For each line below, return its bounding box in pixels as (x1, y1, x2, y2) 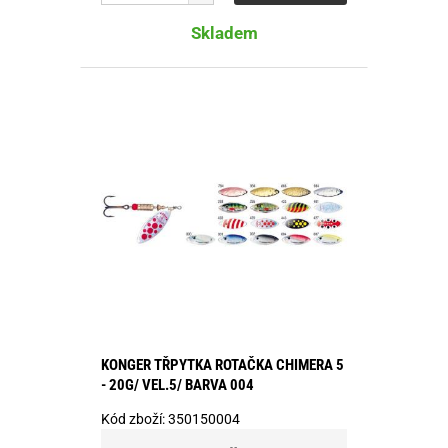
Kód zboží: (101, 410, 168, 427)
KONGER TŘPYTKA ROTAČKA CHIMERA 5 (101, 355, 344, 374)
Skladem (190, 22, 258, 43)
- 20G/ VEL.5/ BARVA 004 (101, 375, 254, 394)
